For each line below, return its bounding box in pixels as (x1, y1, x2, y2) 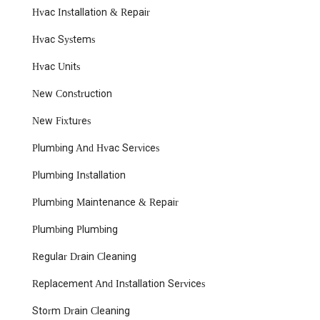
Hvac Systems (32, 34, 95, 46)
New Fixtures (32, 116, 91, 127)
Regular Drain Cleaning (32, 251, 136, 263)
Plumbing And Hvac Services (32, 143, 159, 154)
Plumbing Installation (32, 170, 126, 181)
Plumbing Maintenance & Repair (32, 197, 179, 209)
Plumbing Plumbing (32, 224, 118, 236)
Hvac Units (32, 61, 80, 73)
